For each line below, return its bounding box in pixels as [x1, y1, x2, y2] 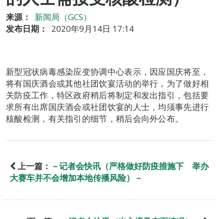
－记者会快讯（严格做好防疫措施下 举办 [51, 160, 209, 172]
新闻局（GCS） [35, 11, 91, 22]
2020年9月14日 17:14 [51, 23, 134, 34]
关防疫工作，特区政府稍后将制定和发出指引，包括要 [6, 89, 209, 101]
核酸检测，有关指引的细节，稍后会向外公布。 [6, 113, 184, 124]
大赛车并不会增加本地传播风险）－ [10, 172, 143, 183]
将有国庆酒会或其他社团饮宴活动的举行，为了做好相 [6, 78, 209, 89]
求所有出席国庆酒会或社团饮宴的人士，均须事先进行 [6, 101, 209, 112]
